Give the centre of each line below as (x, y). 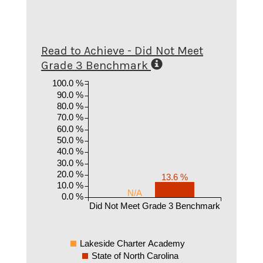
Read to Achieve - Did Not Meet (122, 50)
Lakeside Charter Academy (132, 243)
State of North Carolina (135, 256)
